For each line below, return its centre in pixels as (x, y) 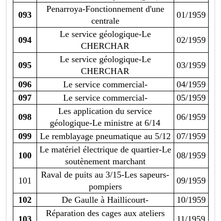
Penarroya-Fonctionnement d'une (105, 9)
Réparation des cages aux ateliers (105, 213)
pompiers (105, 187)
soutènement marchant (105, 162)
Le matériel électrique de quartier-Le (105, 150)
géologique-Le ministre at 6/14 (105, 123)
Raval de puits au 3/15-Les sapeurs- (105, 175)
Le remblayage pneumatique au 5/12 (105, 136)
